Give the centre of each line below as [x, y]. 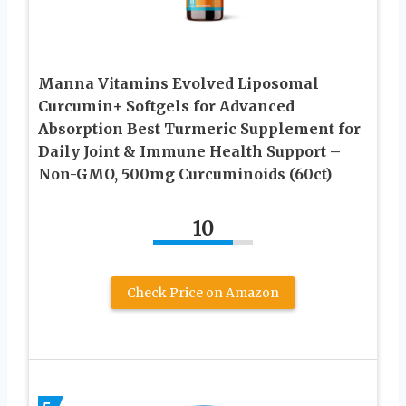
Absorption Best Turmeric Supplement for [199, 128]
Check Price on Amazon [203, 292]
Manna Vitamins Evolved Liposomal [179, 83]
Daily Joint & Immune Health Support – [189, 151]
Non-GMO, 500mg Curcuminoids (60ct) [185, 174]
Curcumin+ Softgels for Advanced [166, 106]
